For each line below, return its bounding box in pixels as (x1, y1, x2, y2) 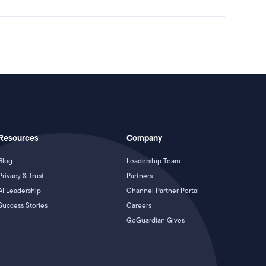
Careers (126, 200, 152, 210)
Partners (126, 170, 153, 180)
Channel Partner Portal (126, 185, 199, 195)
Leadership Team (126, 156, 181, 166)
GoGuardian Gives (126, 215, 185, 225)
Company (126, 131, 163, 144)
